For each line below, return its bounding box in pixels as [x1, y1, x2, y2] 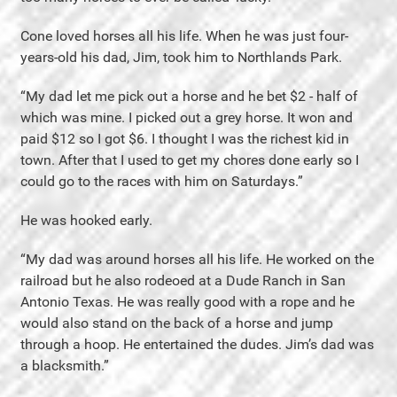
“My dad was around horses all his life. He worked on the [20, 250, 374, 268]
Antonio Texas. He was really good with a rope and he [20, 292, 354, 310]
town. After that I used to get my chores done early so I [20, 151, 359, 168]
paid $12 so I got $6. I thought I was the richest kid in [20, 129, 349, 147]
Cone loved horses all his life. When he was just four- [20, 27, 348, 44]
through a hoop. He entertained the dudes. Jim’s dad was [20, 335, 374, 353]
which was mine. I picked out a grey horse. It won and [20, 108, 353, 126]
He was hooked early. [20, 211, 152, 229]
